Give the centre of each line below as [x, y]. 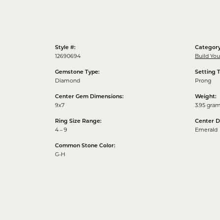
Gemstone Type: [77, 73]
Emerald [206, 130]
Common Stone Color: [85, 146]
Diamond [68, 81]
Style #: [65, 48]
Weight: [206, 97]
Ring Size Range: [78, 122]
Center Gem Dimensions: [89, 97]
